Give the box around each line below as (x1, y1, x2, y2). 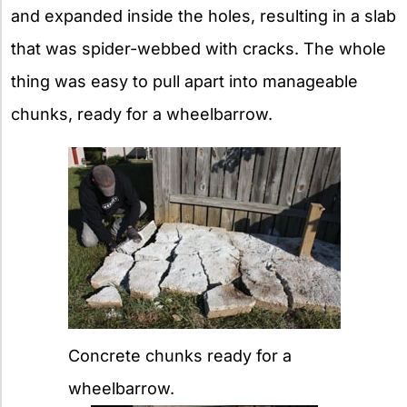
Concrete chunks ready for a (68, 346, 292, 366)
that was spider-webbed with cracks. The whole (11, 39, 386, 59)
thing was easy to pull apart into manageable (11, 72, 358, 92)
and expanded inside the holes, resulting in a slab (11, 6, 396, 26)
